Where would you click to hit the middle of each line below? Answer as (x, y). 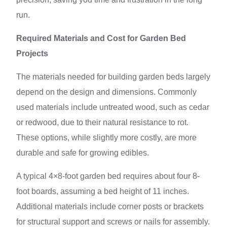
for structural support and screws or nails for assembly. (113, 222)
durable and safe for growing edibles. (83, 153)
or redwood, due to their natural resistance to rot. (102, 122)
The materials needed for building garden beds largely (113, 77)
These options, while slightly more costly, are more (106, 138)
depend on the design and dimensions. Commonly (106, 92)
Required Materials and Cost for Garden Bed (101, 38)
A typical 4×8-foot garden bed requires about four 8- (108, 176)
